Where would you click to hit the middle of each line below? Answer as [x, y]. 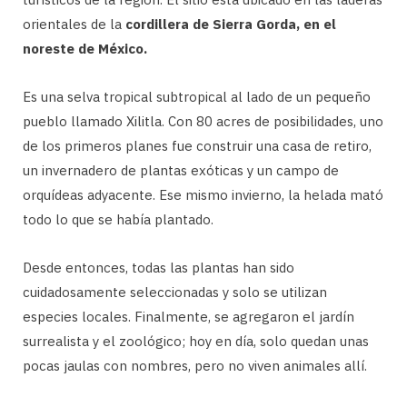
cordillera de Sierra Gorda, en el [231, 24]
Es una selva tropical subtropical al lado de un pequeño [197, 96]
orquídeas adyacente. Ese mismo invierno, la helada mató [203, 194]
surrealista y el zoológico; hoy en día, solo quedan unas [196, 341]
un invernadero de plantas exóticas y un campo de [181, 170]
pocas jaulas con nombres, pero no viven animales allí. [195, 365]
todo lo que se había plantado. [118, 219]
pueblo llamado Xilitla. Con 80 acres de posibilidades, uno [203, 121]
